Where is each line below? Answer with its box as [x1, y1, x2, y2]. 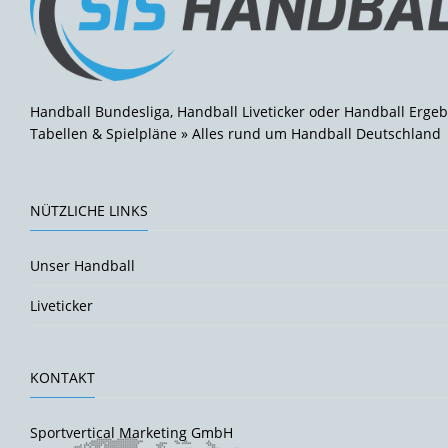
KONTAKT [30, 368, 95, 388]
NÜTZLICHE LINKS [30, 201, 148, 221]
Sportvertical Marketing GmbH [30, 423, 233, 443]
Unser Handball [30, 256, 135, 276]
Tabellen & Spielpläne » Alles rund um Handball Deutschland [30, 124, 441, 144]
